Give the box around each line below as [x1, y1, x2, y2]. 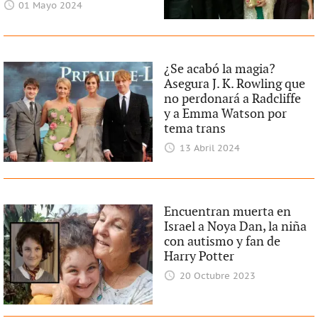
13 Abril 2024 [179, 143, 240, 155]
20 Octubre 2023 [179, 271, 256, 283]
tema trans [164, 121, 226, 137]
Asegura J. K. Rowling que [164, 77, 306, 92]
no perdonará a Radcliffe [164, 92, 302, 107]
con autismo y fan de [164, 234, 281, 250]
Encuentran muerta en [164, 204, 292, 220]
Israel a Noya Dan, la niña [164, 219, 307, 235]
